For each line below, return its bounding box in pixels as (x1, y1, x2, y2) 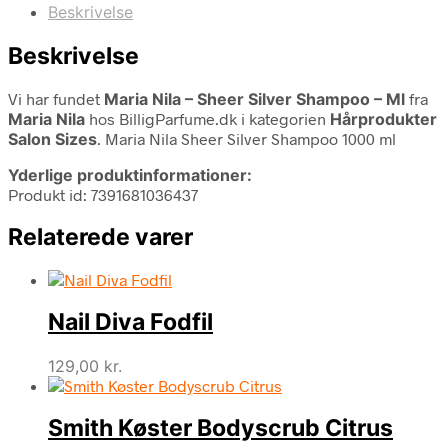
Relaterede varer (8, 222, 193, 251)
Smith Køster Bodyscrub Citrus (48, 413, 393, 442)
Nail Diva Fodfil (48, 308, 213, 337)
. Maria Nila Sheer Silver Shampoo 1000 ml (97, 128, 396, 148)
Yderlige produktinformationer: (8, 164, 252, 185)
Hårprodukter (330, 108, 437, 129)
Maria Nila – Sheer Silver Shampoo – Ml (104, 88, 405, 109)
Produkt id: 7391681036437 (8, 184, 198, 204)
